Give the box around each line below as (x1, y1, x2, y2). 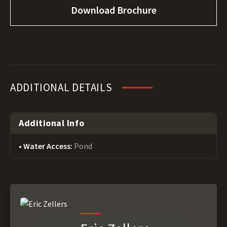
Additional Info (19, 117, 85, 129)
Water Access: (23, 141, 74, 151)
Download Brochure (71, 4, 157, 16)
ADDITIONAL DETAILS (10, 81, 112, 94)
